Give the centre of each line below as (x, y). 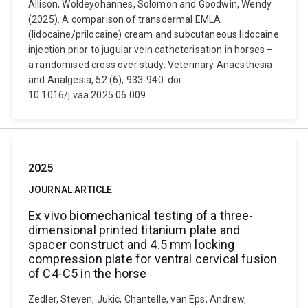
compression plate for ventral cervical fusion (153, 259)
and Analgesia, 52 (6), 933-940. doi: (106, 80)
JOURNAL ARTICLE (70, 190)
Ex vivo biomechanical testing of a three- (141, 216)
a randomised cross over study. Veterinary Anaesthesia (151, 65)
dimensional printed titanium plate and (134, 230)
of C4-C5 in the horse (88, 273)
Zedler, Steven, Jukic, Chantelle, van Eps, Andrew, (137, 299)
